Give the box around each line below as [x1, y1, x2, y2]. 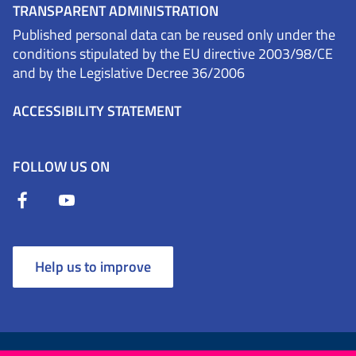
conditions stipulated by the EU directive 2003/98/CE [13, 43, 333, 65]
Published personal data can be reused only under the [13, 24, 335, 46]
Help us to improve [35, 256, 151, 278]
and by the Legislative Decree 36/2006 [13, 62, 245, 84]
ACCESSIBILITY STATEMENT [13, 100, 181, 122]
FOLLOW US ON [13, 156, 110, 178]
